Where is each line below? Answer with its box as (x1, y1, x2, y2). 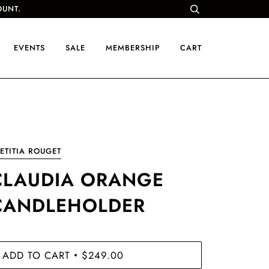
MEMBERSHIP (106, 42, 160, 53)
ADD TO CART (2, 247, 70, 262)
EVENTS (14, 42, 45, 53)
